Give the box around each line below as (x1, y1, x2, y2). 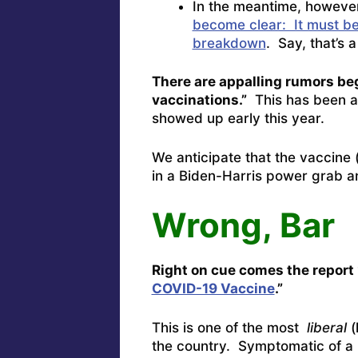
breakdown (192, 34, 266, 51)
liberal (302, 319, 347, 336)
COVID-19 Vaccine (151, 280, 275, 297)
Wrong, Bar (151, 205, 335, 246)
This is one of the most (151, 319, 303, 336)
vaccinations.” (151, 92, 247, 109)
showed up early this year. (151, 110, 324, 127)
